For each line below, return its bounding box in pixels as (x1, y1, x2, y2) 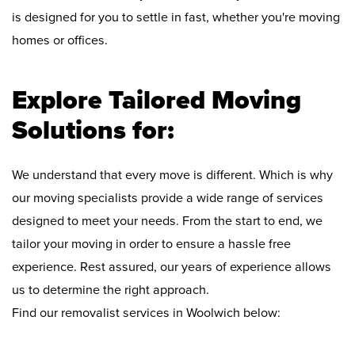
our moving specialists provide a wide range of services (12, 190, 323, 207)
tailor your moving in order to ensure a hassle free (12, 236, 291, 253)
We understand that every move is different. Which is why (12, 167, 333, 184)
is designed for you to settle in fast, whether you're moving (12, 10, 340, 26)
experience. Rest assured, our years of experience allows (12, 259, 331, 276)
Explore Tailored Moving (12, 85, 301, 116)
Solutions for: (12, 115, 174, 147)
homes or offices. (12, 32, 108, 49)
